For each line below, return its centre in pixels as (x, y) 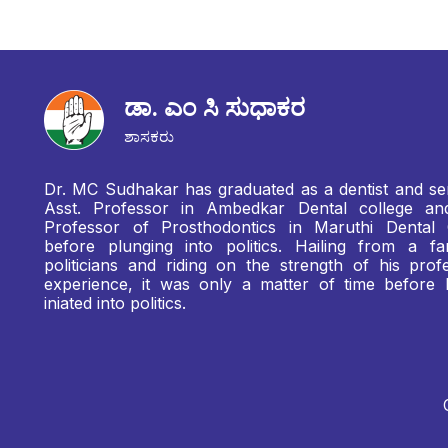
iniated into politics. (115, 302)
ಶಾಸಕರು (149, 136)
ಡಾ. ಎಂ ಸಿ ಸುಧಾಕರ (214, 107)
